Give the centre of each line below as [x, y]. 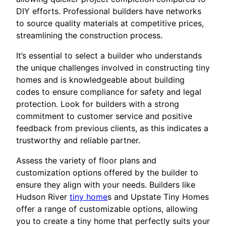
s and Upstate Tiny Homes [158, 197]
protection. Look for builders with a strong [98, 104]
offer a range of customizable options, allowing [107, 209]
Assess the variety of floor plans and [86, 161]
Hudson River [43, 197]
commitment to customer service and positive [104, 116]
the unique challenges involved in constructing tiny [113, 68]
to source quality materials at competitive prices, [110, 23]
